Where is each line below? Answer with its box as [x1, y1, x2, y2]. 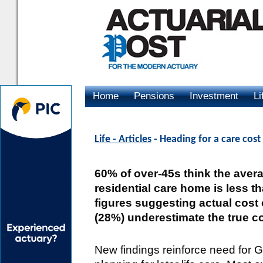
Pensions [134, 90, 174, 102]
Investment [190, 90, 238, 102]
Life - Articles [95, 134, 151, 145]
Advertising [93, 112, 142, 123]
